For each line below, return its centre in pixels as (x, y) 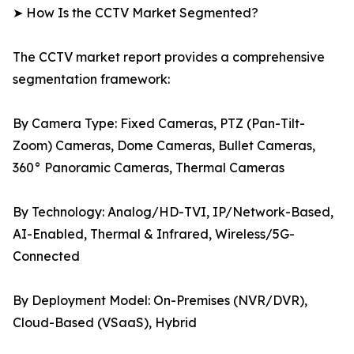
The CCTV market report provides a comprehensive (169, 57)
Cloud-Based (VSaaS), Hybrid (105, 323)
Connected (46, 256)
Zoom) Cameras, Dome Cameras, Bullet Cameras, (164, 146)
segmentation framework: (91, 79)
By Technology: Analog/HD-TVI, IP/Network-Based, (173, 212)
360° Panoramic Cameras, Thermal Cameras (149, 168)
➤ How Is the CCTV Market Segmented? (136, 13)
